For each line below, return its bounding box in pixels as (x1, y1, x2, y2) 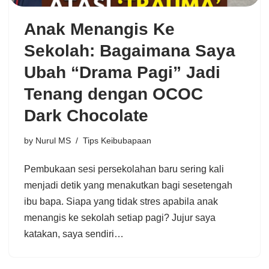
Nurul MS (35, 136, 71, 146)
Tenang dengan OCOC (24, 85, 203, 104)
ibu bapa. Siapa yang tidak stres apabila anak (24, 196, 218, 207)
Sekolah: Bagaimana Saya (24, 41, 235, 61)
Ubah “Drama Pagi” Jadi (24, 63, 220, 82)
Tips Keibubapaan (83, 136, 151, 146)
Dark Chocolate (24, 106, 148, 125)
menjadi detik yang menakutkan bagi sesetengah (24, 180, 232, 191)
